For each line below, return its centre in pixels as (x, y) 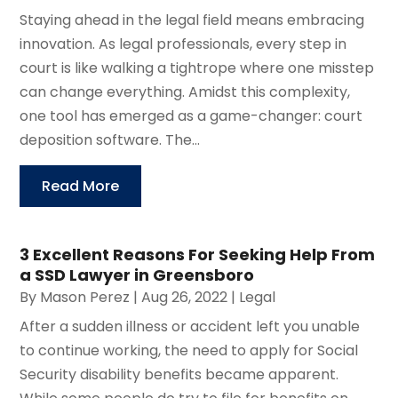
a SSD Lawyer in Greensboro (137, 275)
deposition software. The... (110, 139)
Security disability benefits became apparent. (179, 374)
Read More (81, 186)
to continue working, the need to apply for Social (189, 350)
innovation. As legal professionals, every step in (183, 44)
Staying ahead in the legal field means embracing (192, 20)
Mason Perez (85, 297)
